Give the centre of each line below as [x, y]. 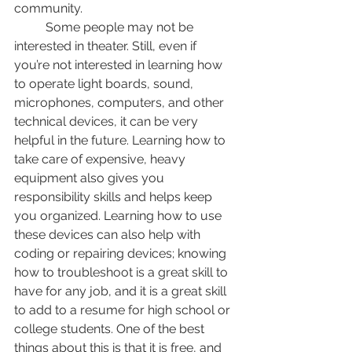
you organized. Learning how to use [119, 216]
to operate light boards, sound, [105, 84]
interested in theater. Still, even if [107, 46]
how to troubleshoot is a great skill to [123, 273]
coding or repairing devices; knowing [122, 254]
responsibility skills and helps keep [115, 197]
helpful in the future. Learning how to [121, 141]
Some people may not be [30, 27]
